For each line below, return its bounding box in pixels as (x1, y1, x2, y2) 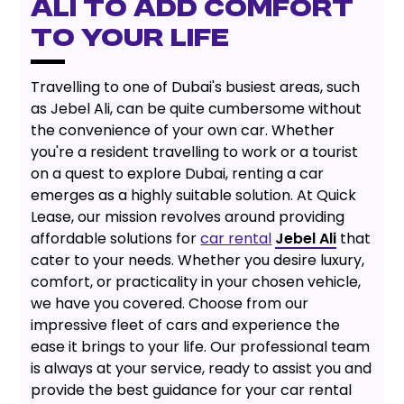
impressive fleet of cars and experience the (31, 314, 341, 335)
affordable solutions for (31, 227, 201, 249)
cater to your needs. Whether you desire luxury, (31, 249, 365, 271)
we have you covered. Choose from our (31, 292, 309, 314)
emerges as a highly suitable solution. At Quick (31, 184, 357, 206)
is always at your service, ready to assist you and (31, 357, 372, 379)
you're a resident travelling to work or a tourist (31, 141, 359, 162)
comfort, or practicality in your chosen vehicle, (31, 271, 362, 292)
